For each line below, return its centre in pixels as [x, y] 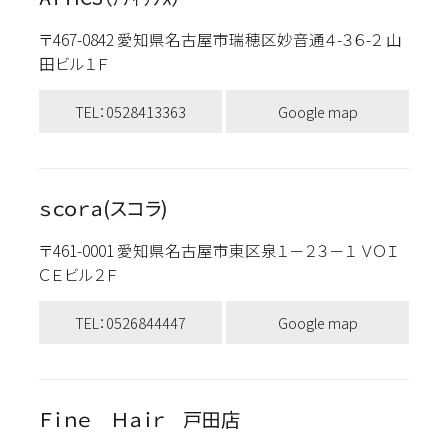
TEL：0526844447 [130, 322]
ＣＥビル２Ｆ [77, 273]
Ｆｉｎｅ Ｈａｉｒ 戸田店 [139, 418]
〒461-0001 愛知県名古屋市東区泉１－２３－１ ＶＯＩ [218, 249]
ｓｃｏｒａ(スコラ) [103, 208]
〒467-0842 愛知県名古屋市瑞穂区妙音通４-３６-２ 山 [220, 38]
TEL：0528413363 [130, 111]
